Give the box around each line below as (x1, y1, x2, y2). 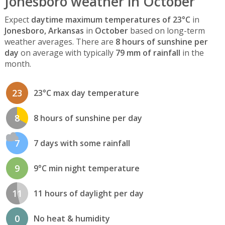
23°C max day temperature (33, 87, 139, 99)
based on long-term (128, 25, 205, 36)
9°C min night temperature (33, 163, 140, 174)
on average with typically (18, 47, 116, 58)
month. (4, 58, 31, 69)
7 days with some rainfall (33, 138, 130, 149)
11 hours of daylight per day (33, 188, 144, 199)
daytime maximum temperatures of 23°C (31, 14, 190, 25)
